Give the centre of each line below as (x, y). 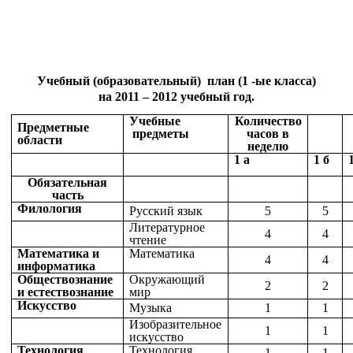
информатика (57, 266)
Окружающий (167, 280)
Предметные (54, 128)
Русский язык (166, 211)
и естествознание (66, 292)
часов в (268, 134)
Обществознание (65, 280)
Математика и (59, 254)
